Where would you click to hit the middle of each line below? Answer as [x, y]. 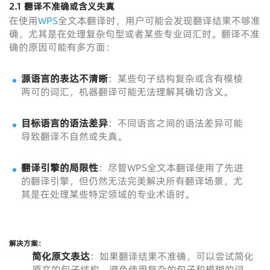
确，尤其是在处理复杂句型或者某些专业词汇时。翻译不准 [134, 34]
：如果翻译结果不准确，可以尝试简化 [171, 256]
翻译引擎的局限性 [60, 168]
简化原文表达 [61, 256]
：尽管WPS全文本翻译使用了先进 [171, 168]
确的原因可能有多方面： [62, 47]
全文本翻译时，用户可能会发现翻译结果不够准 [159, 20]
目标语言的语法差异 [64, 123]
